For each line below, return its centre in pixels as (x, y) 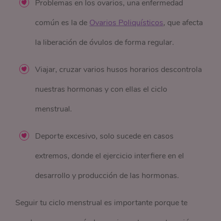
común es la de (62, 23)
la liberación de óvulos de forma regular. (106, 43)
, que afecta (183, 23)
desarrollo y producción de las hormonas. (107, 176)
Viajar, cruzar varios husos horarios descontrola (119, 70)
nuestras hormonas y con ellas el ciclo (101, 90)
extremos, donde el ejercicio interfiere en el (110, 156)
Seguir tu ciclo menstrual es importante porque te (102, 203)
